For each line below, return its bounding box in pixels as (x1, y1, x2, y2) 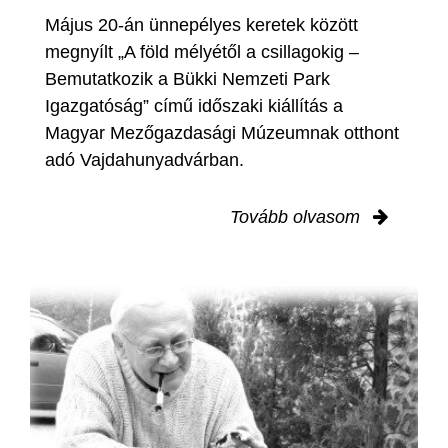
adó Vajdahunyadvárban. (45, 150, 244, 171)
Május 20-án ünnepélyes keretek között (45, 15, 358, 36)
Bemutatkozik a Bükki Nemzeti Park (45, 69, 330, 90)
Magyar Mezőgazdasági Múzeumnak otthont (45, 123, 399, 144)
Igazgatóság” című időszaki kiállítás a (45, 96, 343, 117)
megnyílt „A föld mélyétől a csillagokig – (45, 42, 359, 63)
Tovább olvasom (230, 207, 365, 228)
